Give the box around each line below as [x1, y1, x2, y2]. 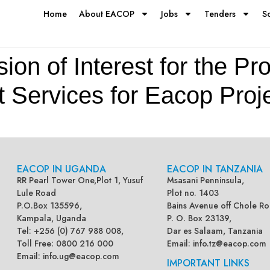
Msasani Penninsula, [167, 174, 245, 186]
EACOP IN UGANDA [17, 162, 107, 176]
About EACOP [78, 8, 134, 20]
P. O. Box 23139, [167, 212, 232, 224]
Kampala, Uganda [17, 212, 87, 224]
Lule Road [17, 186, 57, 199]
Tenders [204, 8, 236, 20]
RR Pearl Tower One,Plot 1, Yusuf [17, 174, 143, 186]
